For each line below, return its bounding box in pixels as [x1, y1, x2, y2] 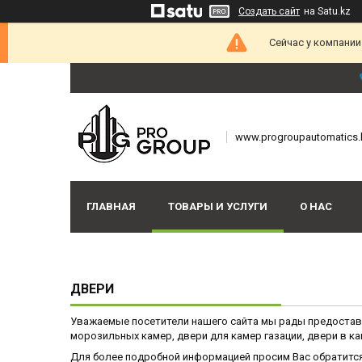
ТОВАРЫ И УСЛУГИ [168, 200, 267, 213]
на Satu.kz [304, 6, 351, 17]
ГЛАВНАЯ [86, 200, 136, 213]
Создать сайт [238, 6, 300, 17]
